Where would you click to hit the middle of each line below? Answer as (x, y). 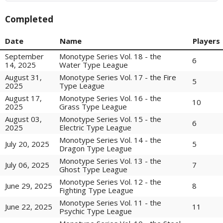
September (24, 56)
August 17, (23, 98)
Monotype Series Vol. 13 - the (110, 161)
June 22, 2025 (29, 207)
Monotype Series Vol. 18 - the (110, 56)
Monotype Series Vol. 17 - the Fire (118, 77)
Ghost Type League (93, 169)
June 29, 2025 (29, 186)
